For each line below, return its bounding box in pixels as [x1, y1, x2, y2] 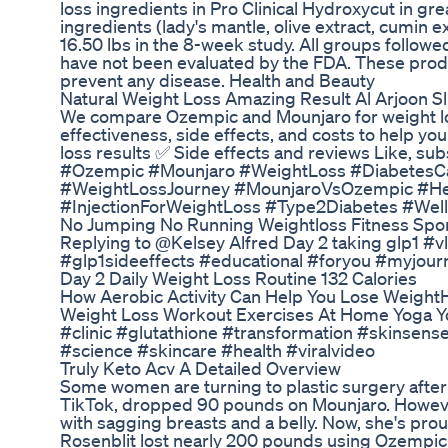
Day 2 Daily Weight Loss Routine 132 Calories [60, 267, 417, 290]
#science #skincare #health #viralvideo [60, 339, 375, 362]
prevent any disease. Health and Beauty [60, 69, 375, 92]
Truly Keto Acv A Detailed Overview [60, 357, 341, 380]
